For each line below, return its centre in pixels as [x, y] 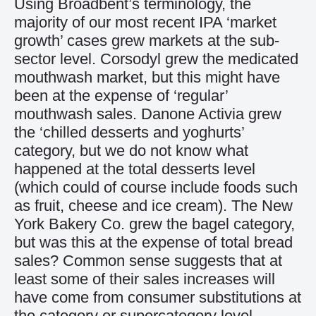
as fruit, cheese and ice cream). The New [153, 206]
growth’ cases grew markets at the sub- [147, 41]
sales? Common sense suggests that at [148, 261]
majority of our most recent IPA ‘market [145, 22]
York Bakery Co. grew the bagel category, [154, 224]
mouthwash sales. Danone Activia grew [148, 114]
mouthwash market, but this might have [147, 77]
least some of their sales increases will [145, 279]
